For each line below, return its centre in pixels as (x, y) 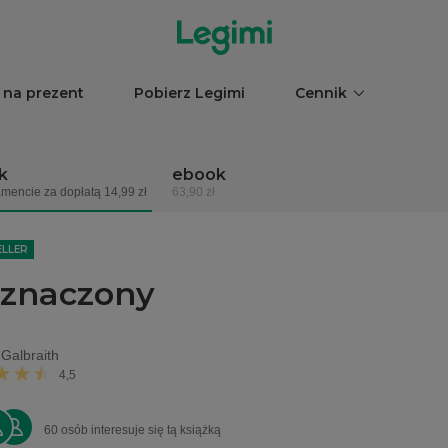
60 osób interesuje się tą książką (132, 430)
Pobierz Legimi (189, 93)
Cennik (321, 93)
